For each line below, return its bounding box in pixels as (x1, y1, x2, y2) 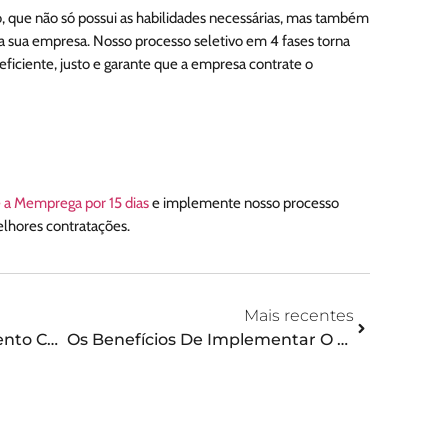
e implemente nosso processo (148, 194, 339, 213)
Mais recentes (244, 306, 355, 326)
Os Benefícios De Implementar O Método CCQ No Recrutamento (336, 330, 348, 350)
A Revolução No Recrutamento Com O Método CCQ (46, 330, 58, 350)
